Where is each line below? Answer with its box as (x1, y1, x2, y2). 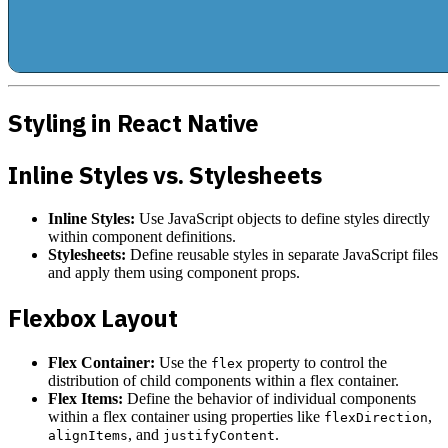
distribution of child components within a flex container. (48, 372, 399, 390)
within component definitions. (48, 228, 236, 246)
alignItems (48, 428, 128, 444)
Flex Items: (48, 390, 123, 408)
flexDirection (324, 410, 428, 426)
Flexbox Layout (8, 302, 178, 335)
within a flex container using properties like (48, 408, 324, 426)
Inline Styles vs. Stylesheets (8, 158, 322, 191)
